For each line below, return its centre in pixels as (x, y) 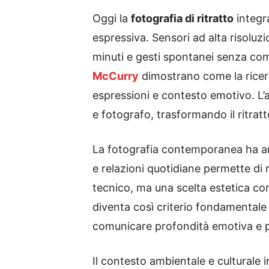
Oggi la (112, 18)
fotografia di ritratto (182, 18)
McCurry (116, 76)
